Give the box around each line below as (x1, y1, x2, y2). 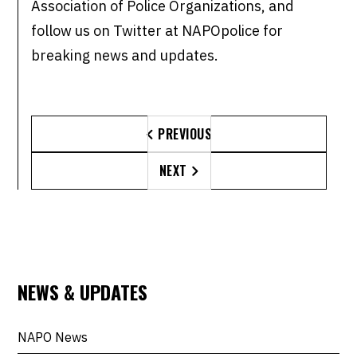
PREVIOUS (154, 124, 212, 143)
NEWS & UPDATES (18, 277, 148, 306)
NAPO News (18, 328, 88, 345)
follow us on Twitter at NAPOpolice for (31, 22, 284, 41)
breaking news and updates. (31, 46, 219, 65)
